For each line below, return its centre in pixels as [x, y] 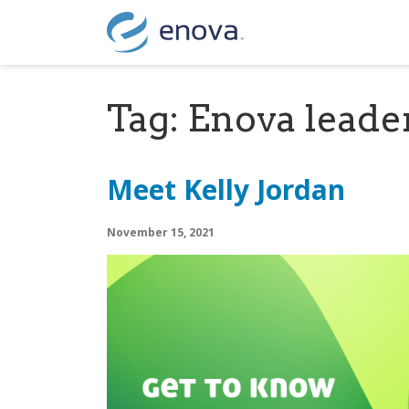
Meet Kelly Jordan [226, 189]
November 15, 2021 [161, 232]
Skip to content [63, 43]
